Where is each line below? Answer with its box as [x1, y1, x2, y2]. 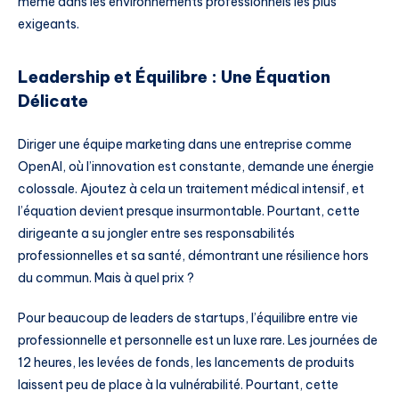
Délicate [18, 91, 88, 112]
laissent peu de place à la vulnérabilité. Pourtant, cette [18, 377, 338, 394]
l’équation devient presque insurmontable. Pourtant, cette [18, 202, 360, 219]
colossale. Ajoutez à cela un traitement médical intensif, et [18, 180, 364, 197]
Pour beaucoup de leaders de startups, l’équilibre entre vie [18, 310, 358, 327]
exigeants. [18, 15, 79, 32]
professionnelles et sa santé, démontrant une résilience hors [18, 247, 369, 264]
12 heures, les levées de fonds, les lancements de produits [18, 354, 354, 371]
